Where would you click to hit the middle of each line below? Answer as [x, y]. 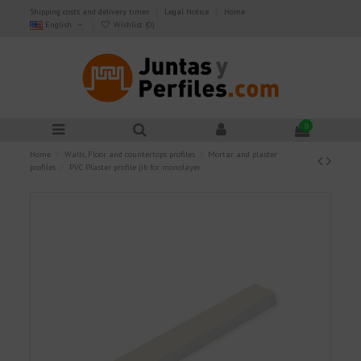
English [59, 24]
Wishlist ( [129, 24]
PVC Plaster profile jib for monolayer [135, 168]
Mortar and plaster [242, 155]
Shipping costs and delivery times [91, 11]
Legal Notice [188, 11]
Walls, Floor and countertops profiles [129, 155]
